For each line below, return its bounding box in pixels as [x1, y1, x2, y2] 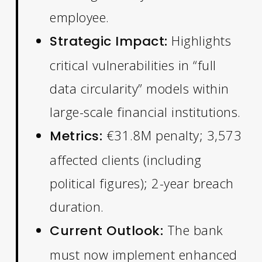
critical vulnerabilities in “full [50, 56, 216, 74]
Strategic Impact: [50, 32, 168, 50]
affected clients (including [50, 150, 202, 168]
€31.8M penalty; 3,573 [102, 126, 242, 144]
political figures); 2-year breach [50, 174, 234, 192]
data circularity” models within [50, 79, 229, 97]
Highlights [167, 31, 232, 49]
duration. [50, 197, 104, 215]
